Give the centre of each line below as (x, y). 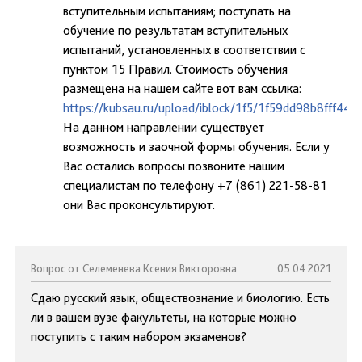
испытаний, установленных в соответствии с (184, 50)
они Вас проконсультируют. (139, 205)
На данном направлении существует (164, 127)
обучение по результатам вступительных (175, 30)
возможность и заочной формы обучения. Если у (196, 147)
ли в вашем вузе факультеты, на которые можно (164, 317)
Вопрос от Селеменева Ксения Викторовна (134, 268)
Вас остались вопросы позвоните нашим (174, 166)
